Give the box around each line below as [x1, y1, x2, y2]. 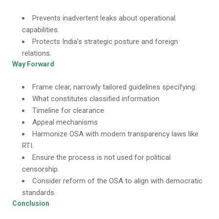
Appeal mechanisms [32, 118, 98, 127]
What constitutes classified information [32, 94, 159, 103]
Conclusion [12, 199, 49, 207]
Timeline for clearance [32, 106, 104, 115]
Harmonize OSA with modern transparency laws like [32, 130, 198, 138]
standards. [22, 188, 56, 197]
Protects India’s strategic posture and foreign [32, 37, 178, 46]
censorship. [22, 165, 59, 174]
